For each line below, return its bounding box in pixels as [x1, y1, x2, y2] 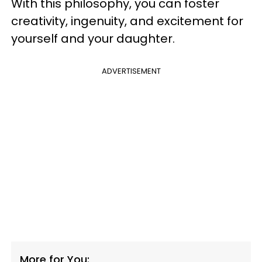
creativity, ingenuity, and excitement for [11, 13, 243, 29]
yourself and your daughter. [11, 30, 175, 47]
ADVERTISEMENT [101, 65, 161, 77]
